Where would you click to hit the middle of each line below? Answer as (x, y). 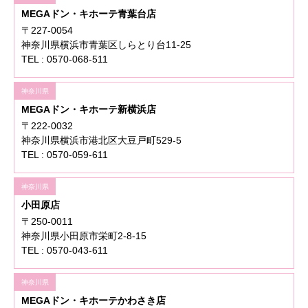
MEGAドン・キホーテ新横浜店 (89, 110)
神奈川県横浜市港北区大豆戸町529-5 (101, 141)
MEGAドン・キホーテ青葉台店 (89, 14)
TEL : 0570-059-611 (65, 155)
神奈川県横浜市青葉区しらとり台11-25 (106, 45)
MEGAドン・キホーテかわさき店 (93, 301)
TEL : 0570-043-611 (65, 251)
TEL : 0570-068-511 (65, 59)
